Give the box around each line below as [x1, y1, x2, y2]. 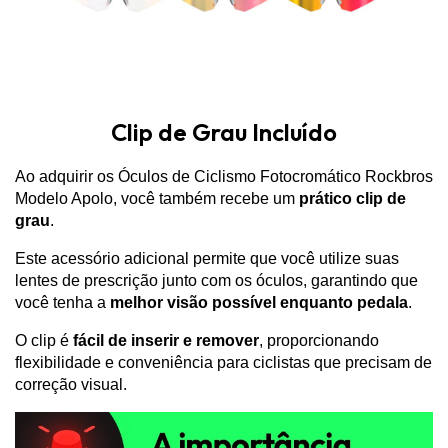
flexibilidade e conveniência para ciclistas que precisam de [15, 354, 432, 372]
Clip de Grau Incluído [111, 116, 337, 147]
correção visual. [15, 376, 127, 394]
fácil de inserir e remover [73, 332, 259, 350]
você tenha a [15, 294, 110, 312]
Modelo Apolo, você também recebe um [15, 190, 295, 208]
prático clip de [295, 190, 406, 208]
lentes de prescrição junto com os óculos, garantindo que [15, 272, 418, 290]
